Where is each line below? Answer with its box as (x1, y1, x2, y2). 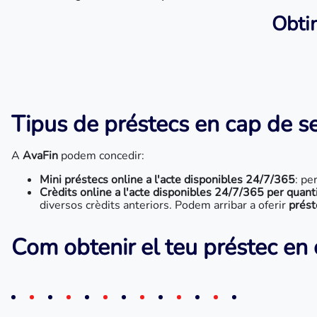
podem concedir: (61, 148, 144, 163)
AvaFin (23, 148, 61, 163)
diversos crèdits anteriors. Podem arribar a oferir (40, 197, 289, 213)
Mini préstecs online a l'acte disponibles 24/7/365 (40, 172, 295, 188)
